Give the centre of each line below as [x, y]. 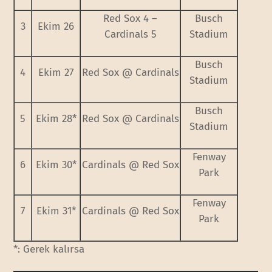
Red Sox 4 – [131, 18]
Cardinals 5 [130, 34]
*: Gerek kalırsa [49, 249]
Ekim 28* [56, 118]
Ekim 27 [56, 72]
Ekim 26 [56, 26]
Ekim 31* [56, 211]
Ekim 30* [56, 165]
